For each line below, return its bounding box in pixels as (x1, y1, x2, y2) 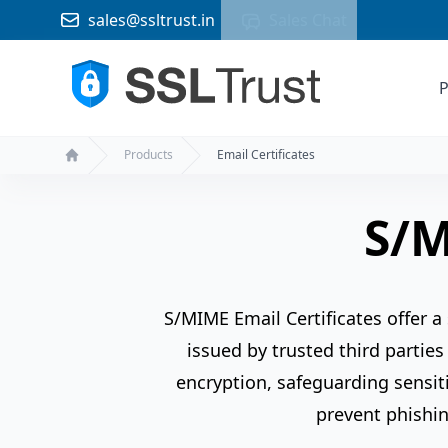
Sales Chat (269, 9, 347, 31)
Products (124, 146, 173, 164)
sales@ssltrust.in (88, 9, 215, 31)
